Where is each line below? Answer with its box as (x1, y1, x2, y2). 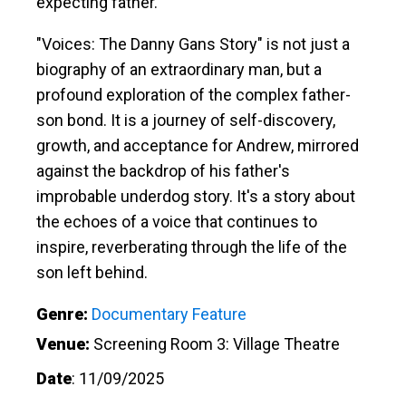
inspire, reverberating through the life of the (36, 237, 347, 256)
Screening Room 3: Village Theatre (93, 333, 340, 353)
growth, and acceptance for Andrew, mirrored (36, 135, 359, 155)
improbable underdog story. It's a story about (36, 186, 355, 206)
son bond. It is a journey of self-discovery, (36, 110, 335, 130)
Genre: (36, 304, 88, 324)
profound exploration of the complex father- (36, 84, 351, 104)
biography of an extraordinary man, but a (36, 59, 322, 79)
